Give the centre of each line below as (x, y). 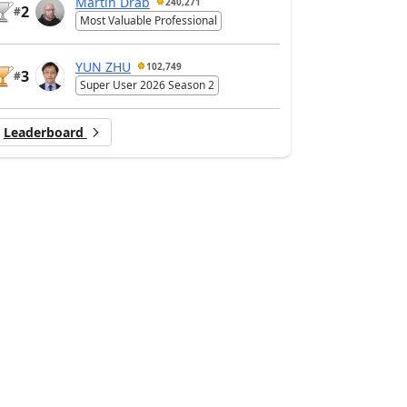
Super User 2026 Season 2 (147, 85)
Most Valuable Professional (148, 21)
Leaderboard (45, 132)
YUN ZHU (103, 66)
